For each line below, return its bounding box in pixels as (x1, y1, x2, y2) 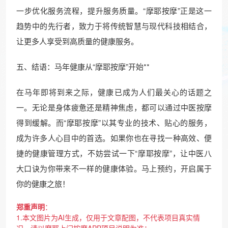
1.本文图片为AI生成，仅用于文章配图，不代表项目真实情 (16, 212, 200, 223)
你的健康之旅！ (16, 178, 70, 189)
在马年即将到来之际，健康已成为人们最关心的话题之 (16, 87, 212, 98)
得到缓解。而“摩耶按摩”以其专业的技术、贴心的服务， (16, 117, 212, 128)
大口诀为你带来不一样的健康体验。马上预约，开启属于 (16, 163, 212, 174)
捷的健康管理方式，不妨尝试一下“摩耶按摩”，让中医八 (16, 148, 212, 159)
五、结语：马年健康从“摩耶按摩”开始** (16, 61, 150, 72)
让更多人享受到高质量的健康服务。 (16, 36, 138, 47)
